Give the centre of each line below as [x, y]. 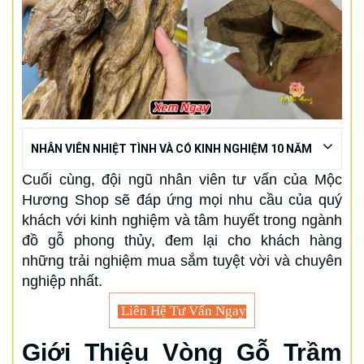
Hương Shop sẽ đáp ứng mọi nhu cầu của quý [182, 199]
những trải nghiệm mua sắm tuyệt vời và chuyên [182, 260]
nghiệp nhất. [62, 281]
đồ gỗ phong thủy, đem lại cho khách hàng [182, 240]
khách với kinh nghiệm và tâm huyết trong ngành [182, 220]
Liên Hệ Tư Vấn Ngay [182, 310]
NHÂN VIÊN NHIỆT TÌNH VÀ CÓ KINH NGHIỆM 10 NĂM [171, 148]
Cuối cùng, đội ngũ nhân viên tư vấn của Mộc [182, 179]
